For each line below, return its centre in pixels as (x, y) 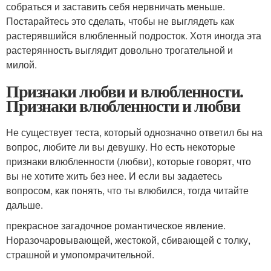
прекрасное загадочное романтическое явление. (116, 225)
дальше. (24, 205)
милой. (21, 64)
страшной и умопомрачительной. (80, 254)
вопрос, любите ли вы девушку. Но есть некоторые (121, 147)
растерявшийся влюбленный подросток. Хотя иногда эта (134, 35)
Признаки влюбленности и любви (123, 106)
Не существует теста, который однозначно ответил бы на (134, 132)
